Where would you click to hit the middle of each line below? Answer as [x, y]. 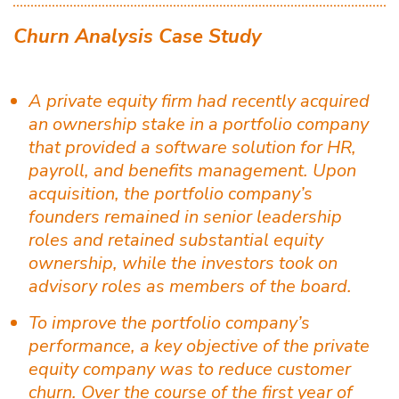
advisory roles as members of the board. [190, 286]
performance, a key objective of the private [199, 346]
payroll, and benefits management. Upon [192, 170]
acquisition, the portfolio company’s [171, 193]
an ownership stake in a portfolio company [199, 124]
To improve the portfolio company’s [169, 322]
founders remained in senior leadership [185, 216]
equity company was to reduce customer [190, 369]
